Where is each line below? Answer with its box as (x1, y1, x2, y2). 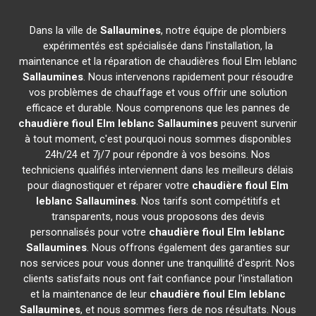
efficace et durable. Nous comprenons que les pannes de (25, 102, 290, 114)
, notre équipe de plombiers (160, 24, 286, 37)
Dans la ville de (29, 24, 100, 37)
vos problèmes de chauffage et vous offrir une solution (28, 86, 287, 99)
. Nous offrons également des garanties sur (86, 241, 290, 254)
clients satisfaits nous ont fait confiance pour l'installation (23, 272, 293, 285)
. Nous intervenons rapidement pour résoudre (83, 71, 293, 83)
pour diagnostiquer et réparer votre (27, 179, 192, 192)
